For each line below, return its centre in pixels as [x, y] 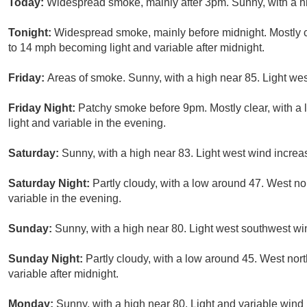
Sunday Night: [47, 259]
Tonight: [31, 33]
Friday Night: [43, 108]
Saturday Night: [50, 184]
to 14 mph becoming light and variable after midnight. [136, 48]
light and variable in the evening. [87, 123]
